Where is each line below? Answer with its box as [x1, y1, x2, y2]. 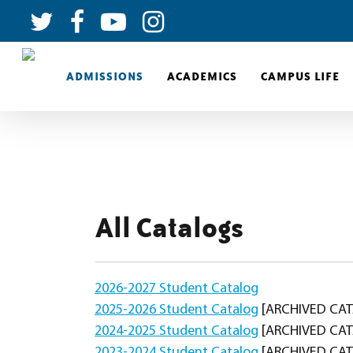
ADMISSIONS [66, 69, 143, 84]
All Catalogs [95, 210, 243, 244]
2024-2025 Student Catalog [95, 324, 258, 339]
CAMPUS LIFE [261, 69, 340, 84]
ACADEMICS [167, 69, 237, 84]
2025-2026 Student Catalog [95, 303, 258, 318]
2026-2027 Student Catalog [95, 281, 258, 296]
